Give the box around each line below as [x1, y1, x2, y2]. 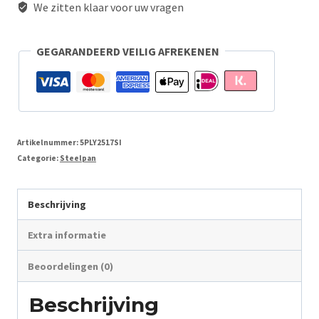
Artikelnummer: [17, 137, 80, 147]
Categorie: [17, 152, 60, 163]
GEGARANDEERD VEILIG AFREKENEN [36, 43, 219, 58]
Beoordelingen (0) [28, 259, 114, 273]
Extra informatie [28, 229, 107, 242]
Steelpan [60, 152, 96, 163]
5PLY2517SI [80, 137, 122, 147]
